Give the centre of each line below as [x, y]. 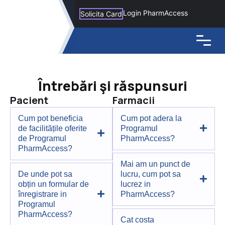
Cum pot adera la [151, 119]
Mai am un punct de [155, 164]
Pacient [29, 100]
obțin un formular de [53, 184]
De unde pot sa [45, 174]
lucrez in [136, 184]
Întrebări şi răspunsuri [113, 86]
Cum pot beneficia [50, 119]
